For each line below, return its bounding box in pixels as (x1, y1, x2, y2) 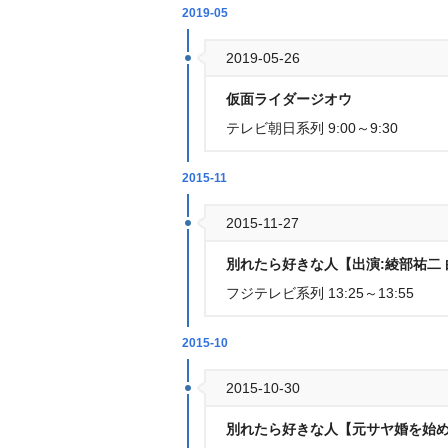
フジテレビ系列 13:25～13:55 (226, 285, 414, 301)
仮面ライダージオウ (226, 91, 356, 107)
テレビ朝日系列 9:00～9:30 (226, 120, 398, 136)
